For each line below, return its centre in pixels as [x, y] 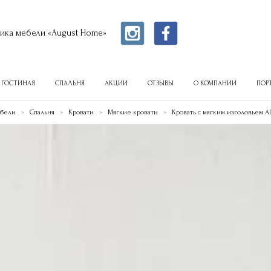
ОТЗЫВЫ [160, 83]
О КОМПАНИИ [215, 83]
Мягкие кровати [133, 112]
